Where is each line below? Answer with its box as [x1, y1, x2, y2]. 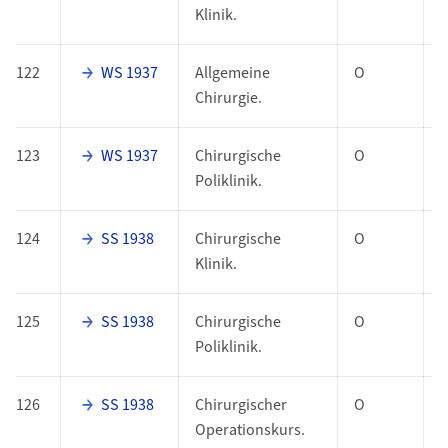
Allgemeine [194, 62, 270, 85]
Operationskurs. [194, 419, 305, 442]
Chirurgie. [194, 87, 262, 110]
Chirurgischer [194, 394, 287, 417]
